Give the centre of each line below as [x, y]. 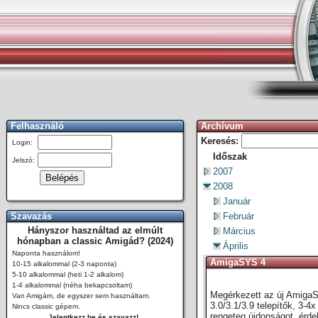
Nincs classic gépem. [46, 306]
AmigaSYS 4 [238, 262]
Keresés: [220, 141]
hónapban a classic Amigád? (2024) [95, 241]
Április [236, 246]
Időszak [230, 157]
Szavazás [31, 216]
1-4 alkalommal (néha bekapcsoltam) [72, 285]
